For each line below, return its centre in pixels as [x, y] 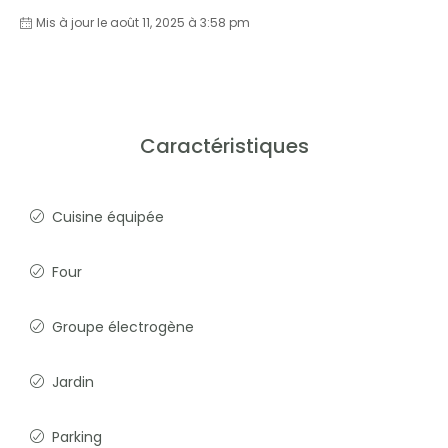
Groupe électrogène [123, 327]
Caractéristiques [224, 146]
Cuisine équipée [108, 217]
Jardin [73, 382]
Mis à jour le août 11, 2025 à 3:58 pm [143, 22]
